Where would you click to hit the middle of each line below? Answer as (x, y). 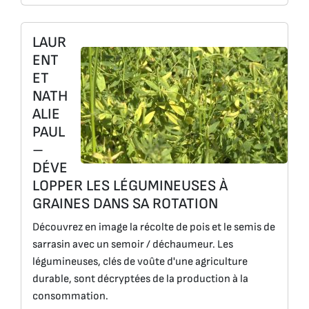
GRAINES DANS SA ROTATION (125, 203)
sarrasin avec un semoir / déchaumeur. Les (133, 244)
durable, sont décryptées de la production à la (140, 279)
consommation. (70, 296)
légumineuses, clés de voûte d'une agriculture (140, 261)
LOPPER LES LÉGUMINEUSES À (130, 186)
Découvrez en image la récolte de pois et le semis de (154, 227)
